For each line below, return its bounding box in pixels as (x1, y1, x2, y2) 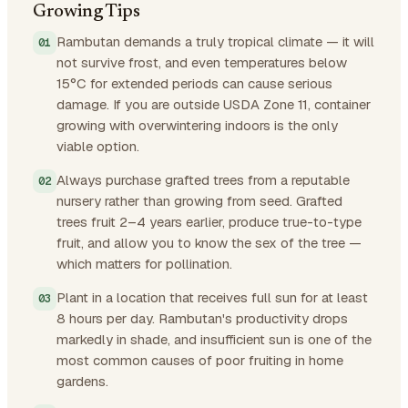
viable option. (56, 137, 139, 155)
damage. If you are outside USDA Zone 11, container (56, 95, 371, 113)
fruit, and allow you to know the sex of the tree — (56, 233, 362, 251)
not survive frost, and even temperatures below (56, 53, 347, 71)
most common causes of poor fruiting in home (56, 351, 343, 369)
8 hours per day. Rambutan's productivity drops (56, 309, 348, 327)
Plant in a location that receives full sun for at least (56, 288, 368, 306)
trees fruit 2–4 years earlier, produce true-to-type (56, 212, 362, 230)
